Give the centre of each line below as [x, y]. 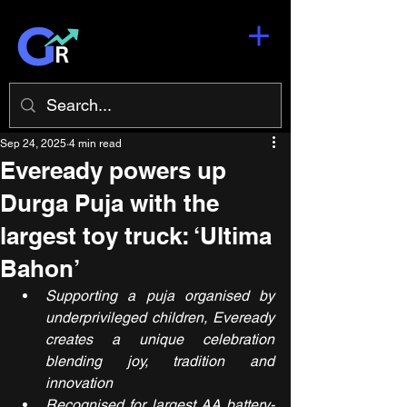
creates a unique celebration [160, 339]
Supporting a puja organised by [160, 296]
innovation [79, 383]
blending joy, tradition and [160, 361]
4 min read [95, 144]
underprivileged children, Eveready [160, 318]
